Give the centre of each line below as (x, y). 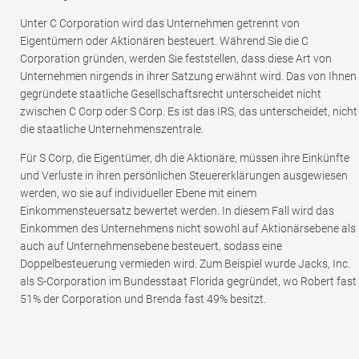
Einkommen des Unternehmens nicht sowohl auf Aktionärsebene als (188, 228)
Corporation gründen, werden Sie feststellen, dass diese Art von (176, 58)
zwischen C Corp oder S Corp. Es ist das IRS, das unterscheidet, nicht (189, 111)
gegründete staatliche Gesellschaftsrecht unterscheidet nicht (171, 93)
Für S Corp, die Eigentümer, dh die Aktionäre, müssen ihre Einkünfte (185, 157)
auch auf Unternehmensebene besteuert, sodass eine (151, 246)
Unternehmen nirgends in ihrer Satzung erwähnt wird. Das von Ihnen (188, 76)
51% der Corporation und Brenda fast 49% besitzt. (143, 298)
